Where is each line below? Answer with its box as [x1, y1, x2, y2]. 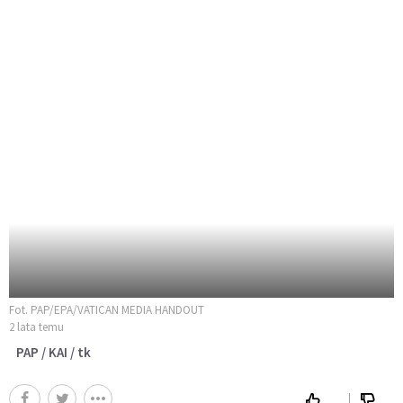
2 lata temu [9, 319, 64, 336]
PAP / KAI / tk [16, 344, 91, 362]
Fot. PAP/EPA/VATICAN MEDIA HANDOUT [9, 302, 204, 318]
